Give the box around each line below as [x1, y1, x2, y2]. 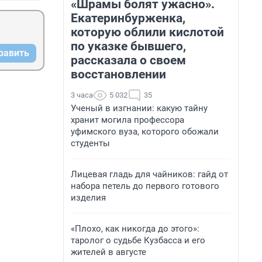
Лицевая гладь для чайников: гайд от [71, 169, 228, 180]
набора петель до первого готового [71, 181, 219, 191]
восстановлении [71, 67, 166, 81]
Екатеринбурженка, [71, 11, 185, 25]
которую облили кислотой [71, 25, 224, 39]
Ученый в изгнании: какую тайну [71, 103, 208, 113]
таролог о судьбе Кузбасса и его [71, 235, 205, 246]
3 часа [71, 91, 93, 99]
